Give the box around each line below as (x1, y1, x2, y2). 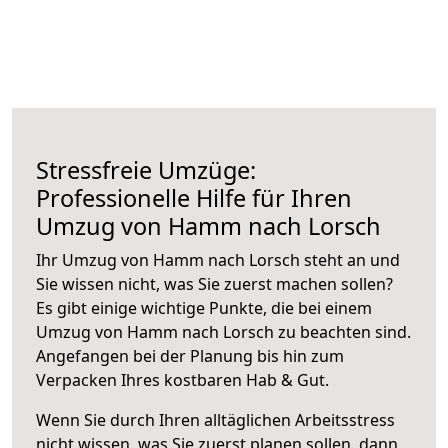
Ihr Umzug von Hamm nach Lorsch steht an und (36, 248, 400, 271)
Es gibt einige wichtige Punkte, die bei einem (36, 296, 372, 319)
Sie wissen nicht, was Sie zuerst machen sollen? (36, 272, 393, 295)
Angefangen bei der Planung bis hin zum (36, 344, 344, 367)
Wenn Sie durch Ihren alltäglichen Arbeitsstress (36, 408, 395, 431)
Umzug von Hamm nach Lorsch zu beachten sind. (36, 320, 411, 343)
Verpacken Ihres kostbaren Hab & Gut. (36, 368, 329, 391)
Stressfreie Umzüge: (36, 153, 256, 186)
